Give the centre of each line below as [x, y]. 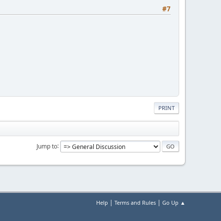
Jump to [47, 146]
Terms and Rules [135, 203]
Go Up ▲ [174, 203]
